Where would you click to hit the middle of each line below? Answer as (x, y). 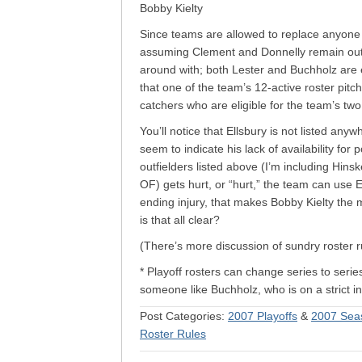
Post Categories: (184, 316)
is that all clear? (180, 220)
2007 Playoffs (263, 316)
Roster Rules (173, 334)
